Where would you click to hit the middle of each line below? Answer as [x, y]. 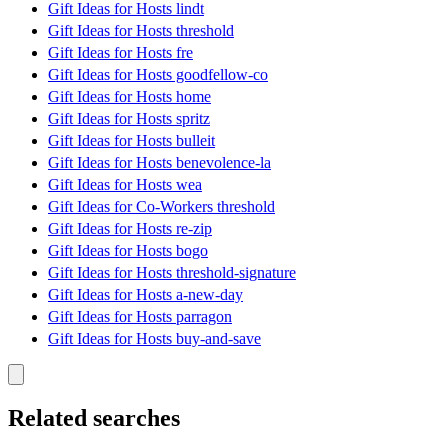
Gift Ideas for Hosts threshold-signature [172, 273]
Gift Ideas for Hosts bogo [128, 251]
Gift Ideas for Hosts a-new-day [145, 295]
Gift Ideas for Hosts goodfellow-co [158, 75]
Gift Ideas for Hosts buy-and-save [154, 339]
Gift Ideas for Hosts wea [125, 185]
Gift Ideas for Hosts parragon [140, 317]
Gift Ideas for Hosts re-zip [130, 229]
